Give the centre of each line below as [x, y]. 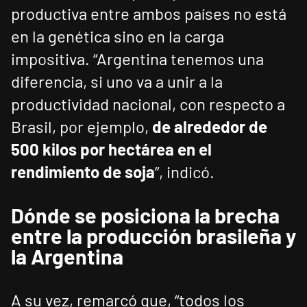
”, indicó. [185, 172]
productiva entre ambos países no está [149, 14]
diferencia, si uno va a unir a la [117, 82]
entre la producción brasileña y [153, 236]
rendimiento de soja [83, 172]
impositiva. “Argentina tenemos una [137, 59]
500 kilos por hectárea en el [111, 149]
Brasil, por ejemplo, [82, 127]
